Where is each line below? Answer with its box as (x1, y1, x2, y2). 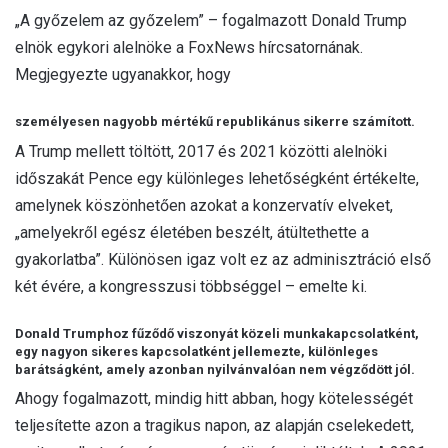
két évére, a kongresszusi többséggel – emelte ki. (15, 276, 367, 296)
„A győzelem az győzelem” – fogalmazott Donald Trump (15, 11, 407, 31)
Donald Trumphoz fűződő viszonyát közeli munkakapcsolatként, (15, 325, 419, 341)
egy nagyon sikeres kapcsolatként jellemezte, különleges (15, 343, 378, 359)
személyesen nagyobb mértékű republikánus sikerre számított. (15, 114, 415, 130)
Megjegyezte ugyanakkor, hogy (15, 65, 231, 85)
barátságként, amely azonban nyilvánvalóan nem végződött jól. (15, 361, 415, 377)
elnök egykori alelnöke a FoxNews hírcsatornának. (15, 38, 363, 58)
